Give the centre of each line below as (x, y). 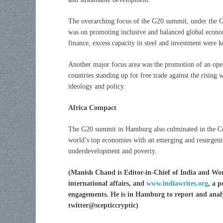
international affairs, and (107, 183)
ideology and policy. (97, 86)
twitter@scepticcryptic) (103, 205)
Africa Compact (92, 108)
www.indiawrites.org (177, 183)
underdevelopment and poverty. (112, 151)
